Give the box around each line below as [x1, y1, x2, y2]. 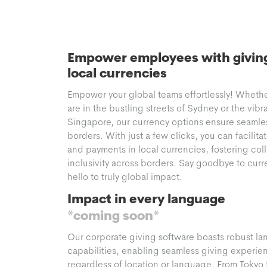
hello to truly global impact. [67, 170, 182, 183]
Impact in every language [67, 191, 225, 207]
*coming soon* [67, 207, 159, 223]
